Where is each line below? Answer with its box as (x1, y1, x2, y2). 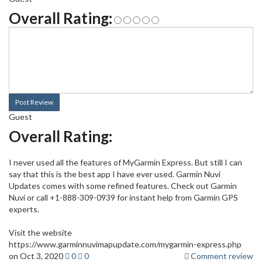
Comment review (189, 250, 253, 261)
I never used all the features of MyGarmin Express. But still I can (9, 157, 242, 167)
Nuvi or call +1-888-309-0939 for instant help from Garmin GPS (9, 192, 238, 202)
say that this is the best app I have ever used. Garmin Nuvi (9, 168, 220, 179)
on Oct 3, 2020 (9, 250, 63, 261)
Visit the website (9, 227, 72, 237)
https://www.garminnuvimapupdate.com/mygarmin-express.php (9, 239, 242, 249)
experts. (9, 204, 39, 214)
